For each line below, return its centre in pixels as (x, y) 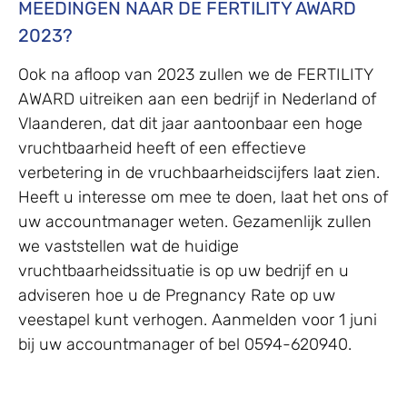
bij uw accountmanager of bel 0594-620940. (185, 344)
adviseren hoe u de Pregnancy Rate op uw (177, 295)
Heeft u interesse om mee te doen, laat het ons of (203, 197)
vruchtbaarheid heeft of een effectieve (162, 148)
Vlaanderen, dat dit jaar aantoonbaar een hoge (190, 123)
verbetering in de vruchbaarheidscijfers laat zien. (199, 172)
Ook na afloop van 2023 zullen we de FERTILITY (195, 74)
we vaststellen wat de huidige (129, 246)
